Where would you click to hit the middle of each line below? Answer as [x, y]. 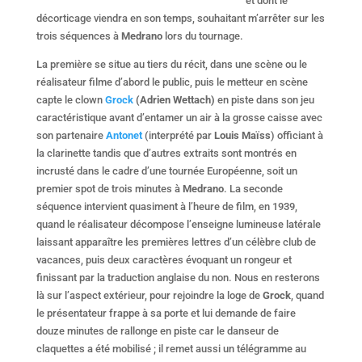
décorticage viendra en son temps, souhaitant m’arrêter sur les [180, 18]
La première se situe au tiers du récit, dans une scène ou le [171, 64]
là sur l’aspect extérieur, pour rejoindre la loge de [149, 295]
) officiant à [297, 135]
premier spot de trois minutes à [109, 188]
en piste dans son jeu [264, 99]
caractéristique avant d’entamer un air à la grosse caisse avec [179, 117]
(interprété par [179, 135]
